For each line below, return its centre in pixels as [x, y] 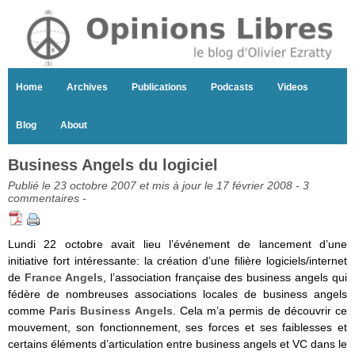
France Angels [63, 278]
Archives [87, 88]
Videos [293, 88]
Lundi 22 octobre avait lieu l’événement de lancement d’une [177, 244]
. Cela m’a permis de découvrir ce [260, 311]
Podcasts [232, 88]
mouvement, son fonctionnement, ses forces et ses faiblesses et [177, 328]
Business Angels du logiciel [113, 165]
